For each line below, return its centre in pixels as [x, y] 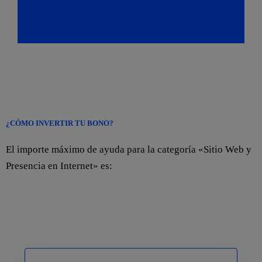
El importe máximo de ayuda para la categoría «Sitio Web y [129, 150]
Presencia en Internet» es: [59, 166]
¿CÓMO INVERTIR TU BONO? [60, 123]
